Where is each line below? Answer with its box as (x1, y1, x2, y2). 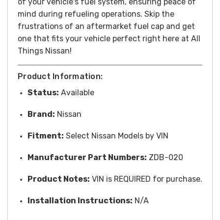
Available (59, 87, 94, 97)
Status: (27, 87, 59, 97)
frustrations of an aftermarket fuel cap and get (18, 21, 195, 31)
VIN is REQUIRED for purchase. (90, 174, 202, 184)
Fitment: (27, 131, 64, 140)
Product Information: (18, 71, 103, 81)
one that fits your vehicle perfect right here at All (18, 33, 200, 43)
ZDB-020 (147, 152, 183, 162)
